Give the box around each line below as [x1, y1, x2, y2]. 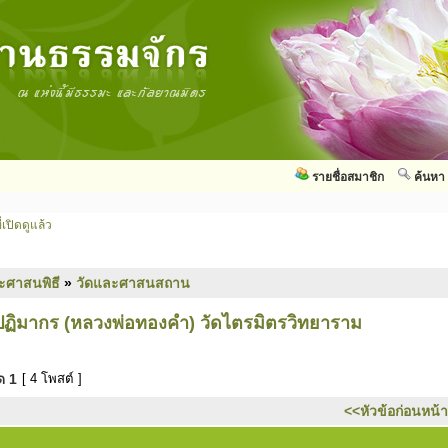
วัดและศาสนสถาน [76, 275, 190, 291]
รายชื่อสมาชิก [312, 170, 384, 184]
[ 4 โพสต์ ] [18, 371, 86, 386]
